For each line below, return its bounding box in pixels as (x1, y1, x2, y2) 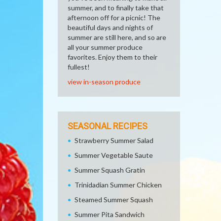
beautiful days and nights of (68, 23, 153, 32)
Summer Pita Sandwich (74, 210, 145, 219)
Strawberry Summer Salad (74, 136, 153, 145)
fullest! (68, 63, 90, 71)
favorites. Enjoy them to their (68, 53, 157, 61)
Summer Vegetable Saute (74, 151, 153, 159)
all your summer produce (68, 43, 143, 51)
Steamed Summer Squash (74, 195, 153, 204)
